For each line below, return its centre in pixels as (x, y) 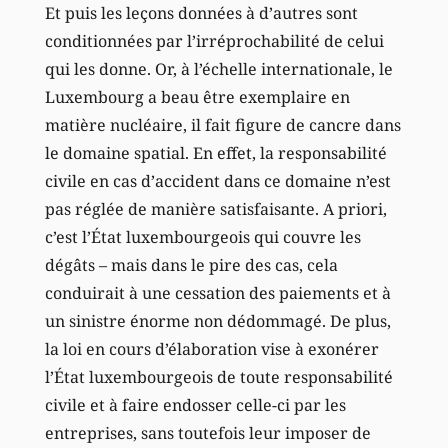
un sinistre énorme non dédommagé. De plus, (217, 320)
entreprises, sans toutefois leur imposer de (207, 432)
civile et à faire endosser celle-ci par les (195, 404)
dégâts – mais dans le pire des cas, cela (191, 264)
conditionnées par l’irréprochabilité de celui (214, 40)
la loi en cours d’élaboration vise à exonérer (211, 348)
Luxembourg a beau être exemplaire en (197, 96)
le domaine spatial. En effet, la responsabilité (215, 152)
